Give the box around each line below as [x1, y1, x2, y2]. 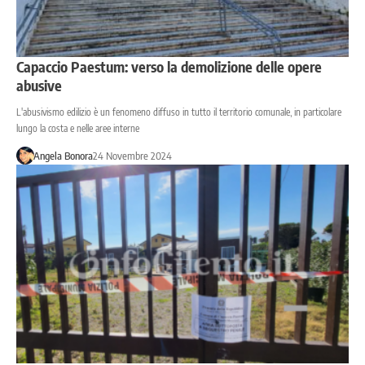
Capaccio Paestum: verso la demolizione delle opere [16, 56, 322, 76]
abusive [16, 75, 62, 95]
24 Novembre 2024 [92, 148, 172, 162]
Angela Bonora [33, 148, 93, 162]
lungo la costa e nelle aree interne [16, 121, 139, 134]
